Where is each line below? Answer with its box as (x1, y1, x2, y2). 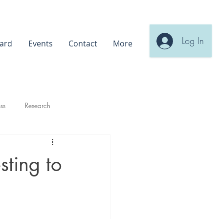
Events (28, 38, 53, 49)
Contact (68, 38, 97, 49)
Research (25, 100, 50, 110)
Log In (181, 35, 204, 46)
